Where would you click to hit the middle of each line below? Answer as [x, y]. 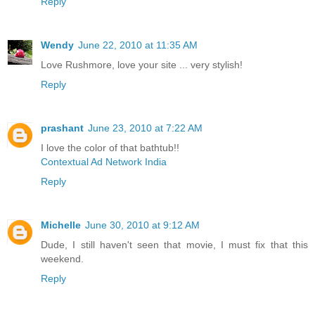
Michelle [61, 225]
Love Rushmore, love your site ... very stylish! [142, 64]
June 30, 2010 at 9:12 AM [142, 225]
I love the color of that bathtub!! [110, 147]
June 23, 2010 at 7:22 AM [145, 128]
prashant [62, 128]
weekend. [62, 258]
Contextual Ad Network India [104, 161]
